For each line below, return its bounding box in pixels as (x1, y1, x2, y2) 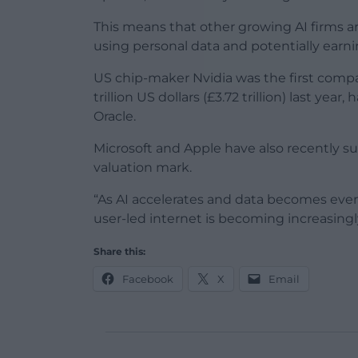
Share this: (93, 245, 145, 258)
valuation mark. (93, 160, 192, 176)
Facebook (122, 272, 173, 286)
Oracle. (93, 109, 136, 125)
